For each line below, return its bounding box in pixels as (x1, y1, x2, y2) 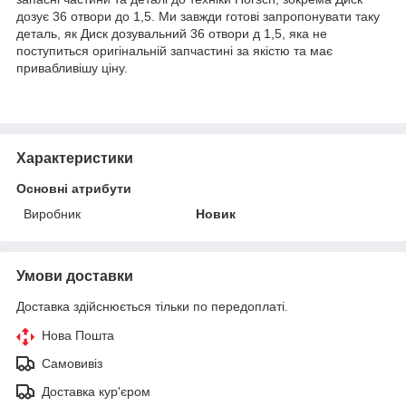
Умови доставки (16, 267, 133, 284)
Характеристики (16, 150, 133, 166)
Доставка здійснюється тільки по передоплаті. (16, 298, 288, 314)
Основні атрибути (16, 180, 131, 196)
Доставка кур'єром (42, 383, 150, 399)
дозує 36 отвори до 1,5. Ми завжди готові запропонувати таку (16, 8, 380, 24)
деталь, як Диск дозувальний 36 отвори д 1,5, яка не (16, 25, 327, 41)
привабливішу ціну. (16, 60, 128, 75)
